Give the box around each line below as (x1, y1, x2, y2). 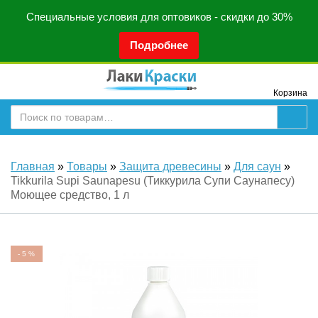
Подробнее (130, 39, 188, 51)
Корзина (273, 88, 307, 97)
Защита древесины (119, 160, 221, 172)
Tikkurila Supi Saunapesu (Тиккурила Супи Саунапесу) (11, 175, 295, 187)
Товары (67, 160, 107, 172)
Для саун (234, 160, 281, 172)
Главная (11, 160, 55, 172)
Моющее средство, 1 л (11, 189, 129, 201)
